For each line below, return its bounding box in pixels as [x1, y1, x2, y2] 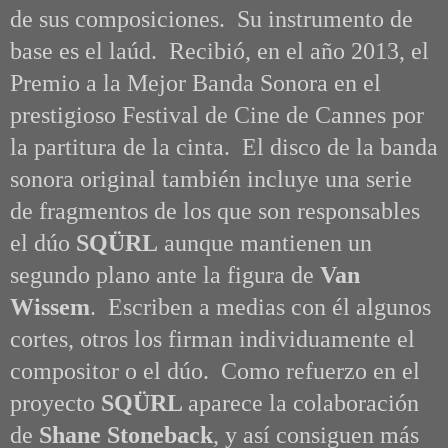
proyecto [10, 390, 101, 417]
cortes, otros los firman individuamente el [10, 326, 415, 353]
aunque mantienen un [158, 230, 372, 257]
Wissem [10, 294, 90, 321]
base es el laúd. [10, 38, 157, 65]
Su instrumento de [237, 6, 413, 33]
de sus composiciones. [10, 6, 237, 33]
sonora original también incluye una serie [10, 166, 412, 193]
